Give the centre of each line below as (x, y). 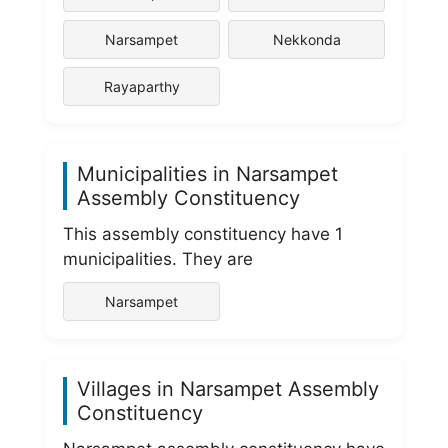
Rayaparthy (141, 86)
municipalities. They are (158, 259)
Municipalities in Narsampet (207, 174)
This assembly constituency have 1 (203, 234)
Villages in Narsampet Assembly (228, 389)
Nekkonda (306, 39)
